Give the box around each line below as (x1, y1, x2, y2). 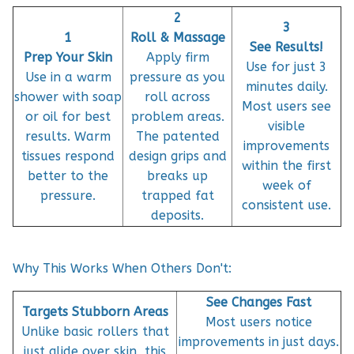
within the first (242, 157, 331, 173)
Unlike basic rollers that (21, 323, 169, 339)
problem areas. (130, 108, 224, 124)
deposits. (151, 207, 204, 223)
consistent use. (242, 197, 331, 213)
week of (262, 177, 311, 193)
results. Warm (25, 128, 111, 144)
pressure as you (130, 69, 225, 85)
